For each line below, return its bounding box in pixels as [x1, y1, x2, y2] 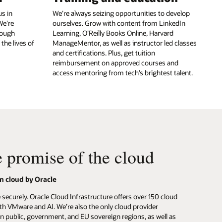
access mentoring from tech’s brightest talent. [53, 67, 193, 77]
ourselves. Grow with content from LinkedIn [53, 18, 185, 28]
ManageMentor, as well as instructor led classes [53, 38, 197, 48]
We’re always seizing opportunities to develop [53, 8, 190, 18]
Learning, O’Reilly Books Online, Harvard [53, 28, 173, 38]
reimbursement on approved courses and [53, 57, 178, 67]
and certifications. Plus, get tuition [53, 48, 155, 57]
